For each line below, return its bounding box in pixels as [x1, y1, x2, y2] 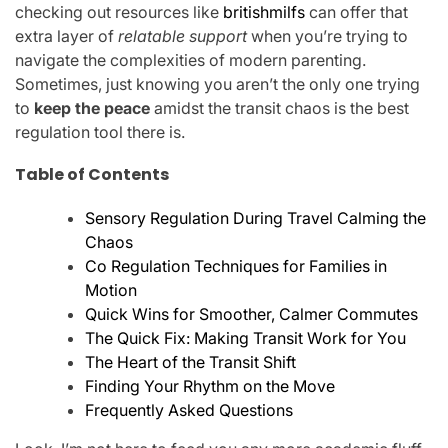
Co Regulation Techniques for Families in [85, 255, 387, 276]
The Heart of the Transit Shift [85, 351, 296, 372]
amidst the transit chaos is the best [150, 98, 409, 118]
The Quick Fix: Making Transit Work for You [85, 327, 406, 348]
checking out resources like [15, 2, 223, 22]
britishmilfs [223, 2, 305, 22]
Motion [85, 279, 137, 300]
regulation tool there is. [15, 122, 185, 142]
